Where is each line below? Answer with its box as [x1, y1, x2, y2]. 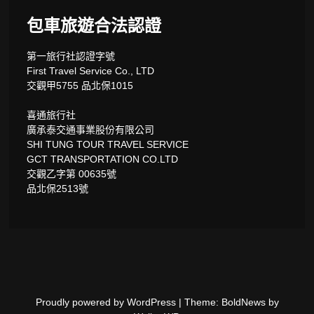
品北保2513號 [27, 183, 89, 195]
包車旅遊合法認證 [27, 11, 162, 37]
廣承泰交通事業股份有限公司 [27, 124, 155, 136]
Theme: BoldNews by [184, 296, 279, 308]
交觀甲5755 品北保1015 [27, 80, 134, 92]
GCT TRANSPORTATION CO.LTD [27, 153, 179, 165]
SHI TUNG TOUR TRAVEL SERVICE [27, 139, 189, 151]
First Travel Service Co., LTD [27, 65, 155, 77]
